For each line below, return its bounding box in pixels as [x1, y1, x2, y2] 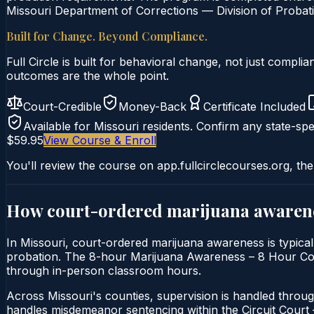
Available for [23, 118, 94, 133]
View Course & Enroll [43, 132, 156, 147]
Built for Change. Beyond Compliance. [6, 28, 207, 43]
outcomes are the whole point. [6, 68, 169, 83]
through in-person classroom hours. [6, 263, 201, 278]
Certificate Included [203, 99, 306, 114]
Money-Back [118, 99, 186, 114]
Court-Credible [23, 99, 102, 114]
